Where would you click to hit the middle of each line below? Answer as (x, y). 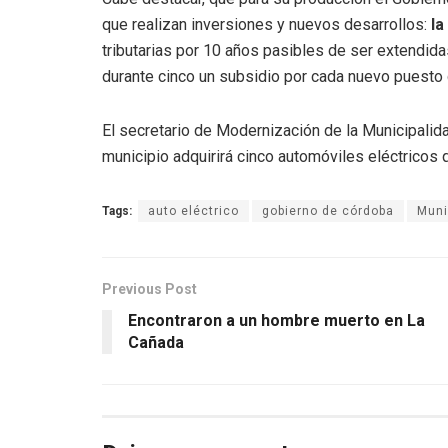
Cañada (156, 342)
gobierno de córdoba (328, 210)
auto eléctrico (193, 210)
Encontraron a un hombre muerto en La (276, 320)
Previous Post (149, 288)
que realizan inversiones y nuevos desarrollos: (266, 24)
